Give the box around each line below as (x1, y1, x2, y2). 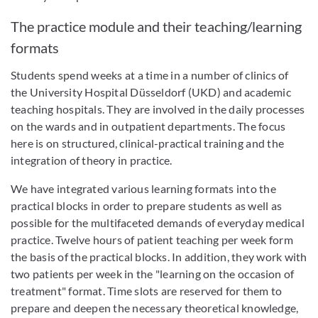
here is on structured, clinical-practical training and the (11, 136, 284, 150)
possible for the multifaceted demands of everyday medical (11, 216, 305, 230)
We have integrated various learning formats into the (11, 182, 276, 196)
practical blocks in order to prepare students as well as (11, 199, 283, 213)
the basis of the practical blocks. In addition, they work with (11, 250, 307, 264)
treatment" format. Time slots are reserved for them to (11, 284, 283, 298)
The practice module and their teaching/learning (11, 18, 302, 35)
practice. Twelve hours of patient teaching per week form (11, 233, 293, 247)
